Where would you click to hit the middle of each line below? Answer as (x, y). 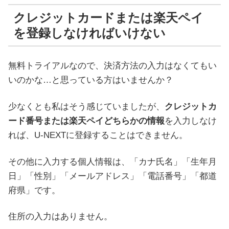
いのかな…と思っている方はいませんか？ (91, 80)
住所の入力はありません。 (60, 217)
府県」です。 (34, 190)
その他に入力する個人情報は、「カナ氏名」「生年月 (112, 162)
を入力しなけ (191, 121)
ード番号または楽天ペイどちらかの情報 (86, 121)
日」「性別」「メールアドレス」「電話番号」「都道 (112, 176)
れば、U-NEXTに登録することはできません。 (98, 135)
